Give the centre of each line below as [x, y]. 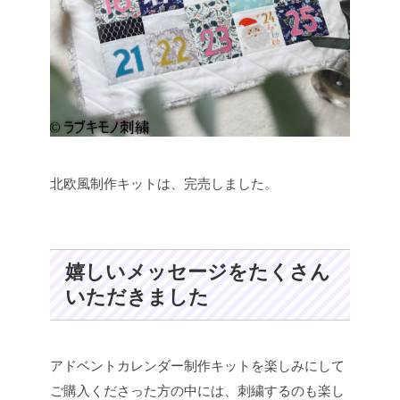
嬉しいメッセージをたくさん [197, 272]
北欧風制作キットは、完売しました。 [164, 184]
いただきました [137, 297]
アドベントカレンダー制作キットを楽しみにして [197, 366]
